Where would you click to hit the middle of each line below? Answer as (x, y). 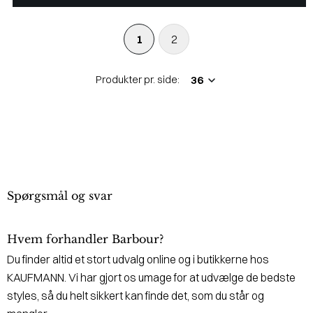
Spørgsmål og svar (60, 195)
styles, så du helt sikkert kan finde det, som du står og (136, 295)
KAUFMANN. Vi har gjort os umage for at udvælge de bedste (151, 277)
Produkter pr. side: (138, 79)
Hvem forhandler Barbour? (85, 239)
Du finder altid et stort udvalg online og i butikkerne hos (138, 259)
